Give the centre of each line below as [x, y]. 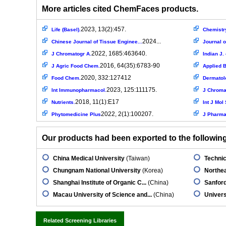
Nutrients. [63, 102]
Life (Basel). [66, 30]
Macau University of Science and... [102, 195]
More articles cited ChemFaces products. [120, 9]
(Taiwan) [137, 158]
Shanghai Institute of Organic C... [100, 183]
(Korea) [152, 171]
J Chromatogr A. [71, 54]
